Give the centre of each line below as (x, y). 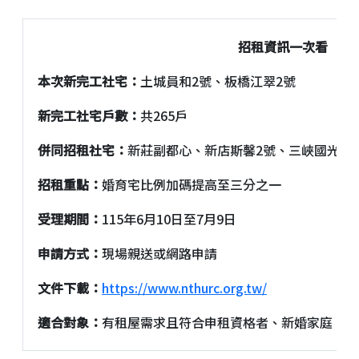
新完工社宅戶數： (89, 116)
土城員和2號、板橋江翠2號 (218, 81)
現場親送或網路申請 (159, 254)
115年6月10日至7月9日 (169, 219)
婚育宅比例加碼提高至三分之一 (192, 185)
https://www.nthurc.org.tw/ (184, 288)
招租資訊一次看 (283, 47)
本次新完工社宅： (89, 81)
